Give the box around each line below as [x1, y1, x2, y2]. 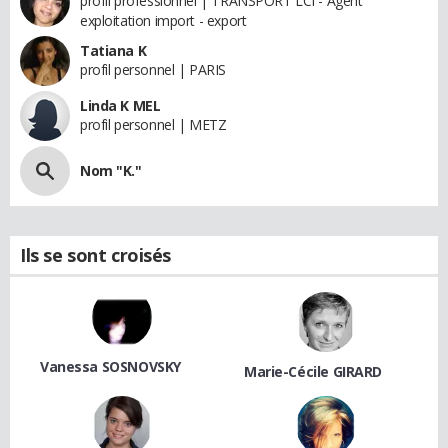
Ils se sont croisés [20, 242, 172, 267]
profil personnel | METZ [80, 114, 227, 134]
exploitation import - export [80, 10, 247, 30]
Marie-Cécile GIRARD [244, 361, 383, 381]
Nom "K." [80, 160, 142, 180]
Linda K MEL [80, 95, 161, 115]
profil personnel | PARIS [80, 59, 226, 79]
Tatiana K [80, 40, 147, 60]
